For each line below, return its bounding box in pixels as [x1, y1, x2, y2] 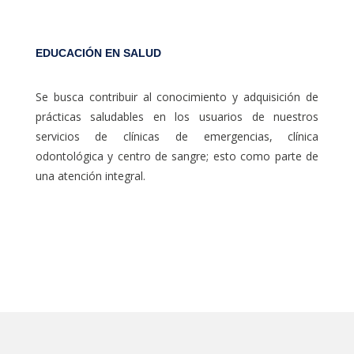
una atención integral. [35, 168, 145, 183]
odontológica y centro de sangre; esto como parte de [35, 148, 319, 164]
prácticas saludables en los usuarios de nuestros [35, 108, 319, 124]
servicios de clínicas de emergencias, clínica [35, 128, 319, 144]
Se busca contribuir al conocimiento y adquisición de [35, 88, 319, 104]
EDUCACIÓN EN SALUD [35, 46, 161, 59]
